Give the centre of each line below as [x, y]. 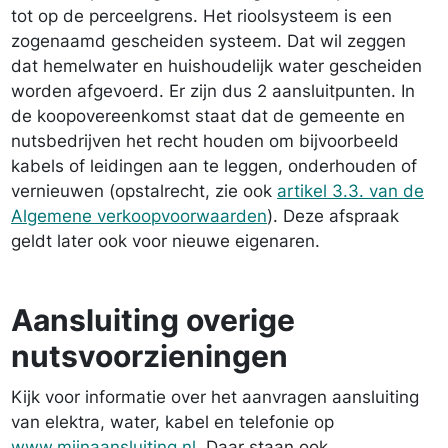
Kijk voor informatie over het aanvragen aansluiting [215, 397]
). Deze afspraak [333, 216]
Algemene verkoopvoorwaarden [139, 216]
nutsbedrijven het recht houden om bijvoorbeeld [205, 141]
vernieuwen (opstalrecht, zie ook [144, 191]
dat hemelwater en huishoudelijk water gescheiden [216, 66]
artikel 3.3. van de [350, 191]
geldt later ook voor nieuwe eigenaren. [165, 241]
